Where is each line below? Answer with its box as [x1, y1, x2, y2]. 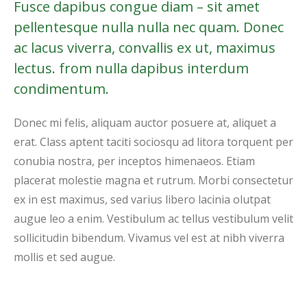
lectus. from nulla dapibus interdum [14, 58, 249, 77]
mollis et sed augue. [14, 249, 115, 265]
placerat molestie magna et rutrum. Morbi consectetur [14, 172, 293, 188]
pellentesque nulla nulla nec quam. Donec [14, 17, 284, 36]
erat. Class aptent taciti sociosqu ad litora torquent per [14, 134, 293, 149]
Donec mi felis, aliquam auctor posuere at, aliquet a [14, 114, 276, 130]
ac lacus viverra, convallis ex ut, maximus [14, 38, 275, 57]
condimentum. [14, 79, 109, 98]
